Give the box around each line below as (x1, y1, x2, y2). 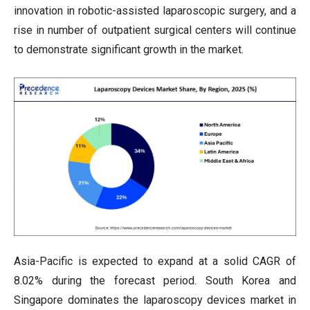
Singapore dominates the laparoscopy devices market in (14, 293, 296, 307)
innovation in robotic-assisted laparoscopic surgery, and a (14, 3, 296, 17)
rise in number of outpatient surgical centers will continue (14, 23, 296, 37)
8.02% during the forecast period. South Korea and (14, 274, 296, 288)
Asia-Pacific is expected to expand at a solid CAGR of (14, 255, 296, 268)
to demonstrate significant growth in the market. (14, 42, 244, 56)
